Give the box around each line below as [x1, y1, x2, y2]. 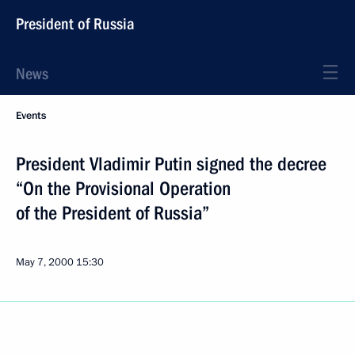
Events [16, 109, 46, 123]
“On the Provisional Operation [16, 177, 231, 200]
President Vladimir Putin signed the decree [16, 153, 326, 175]
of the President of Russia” [16, 202, 209, 224]
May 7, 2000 [16, 255, 74, 269]
